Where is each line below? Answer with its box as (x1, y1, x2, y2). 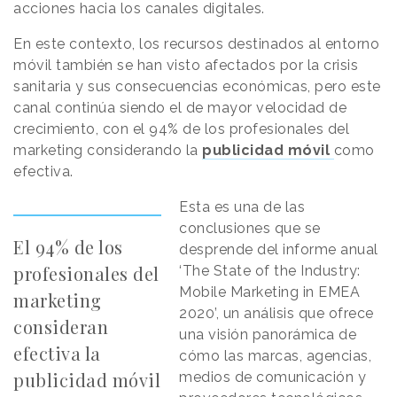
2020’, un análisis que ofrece (179, 305, 374, 323)
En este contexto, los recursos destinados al (13, 35, 321, 53)
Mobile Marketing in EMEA (179, 284, 361, 301)
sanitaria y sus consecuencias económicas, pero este (13, 78, 381, 96)
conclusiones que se (179, 220, 321, 237)
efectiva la (13, 341, 101, 366)
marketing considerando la (13, 142, 202, 160)
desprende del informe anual (179, 241, 378, 259)
